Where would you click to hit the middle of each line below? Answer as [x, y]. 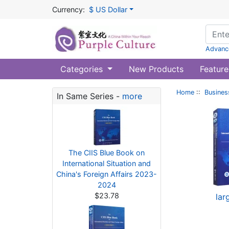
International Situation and [107, 163]
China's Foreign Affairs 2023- [107, 174]
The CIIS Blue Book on [107, 153]
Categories [83, 69]
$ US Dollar [108, 9]
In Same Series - [89, 96]
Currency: [68, 9]
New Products [156, 69]
